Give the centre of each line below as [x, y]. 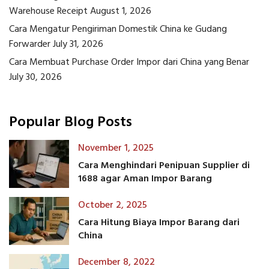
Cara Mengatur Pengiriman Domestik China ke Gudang [118, 30]
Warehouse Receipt [48, 12]
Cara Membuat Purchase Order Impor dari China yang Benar [129, 63]
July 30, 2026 [35, 78]
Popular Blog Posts [71, 123]
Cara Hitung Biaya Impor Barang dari [159, 222]
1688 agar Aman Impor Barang [145, 179]
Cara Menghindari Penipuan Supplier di [164, 165]
